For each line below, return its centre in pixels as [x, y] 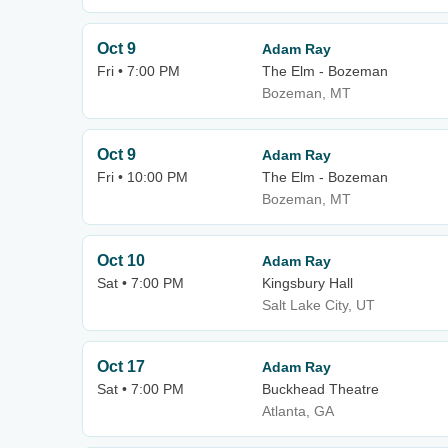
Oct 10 [121, 260]
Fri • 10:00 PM [142, 177]
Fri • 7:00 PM [138, 71]
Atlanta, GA [298, 411]
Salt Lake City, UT [318, 305]
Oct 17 [121, 366]
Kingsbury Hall [307, 283]
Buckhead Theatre [320, 389]
